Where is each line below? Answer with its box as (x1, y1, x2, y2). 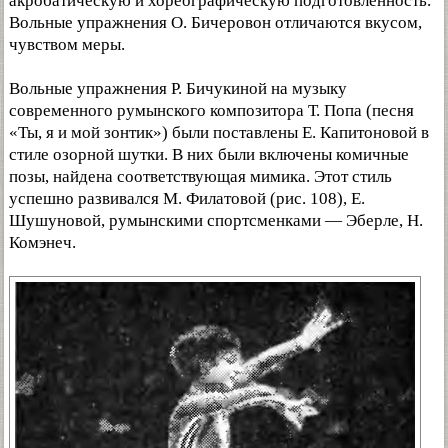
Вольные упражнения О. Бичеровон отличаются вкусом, (9, 13, 422, 32)
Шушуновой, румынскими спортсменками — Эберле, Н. (9, 211, 423, 230)
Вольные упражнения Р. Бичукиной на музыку (9, 79, 347, 98)
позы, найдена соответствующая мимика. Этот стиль (9, 167, 392, 186)
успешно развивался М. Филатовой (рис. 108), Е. (9, 189, 365, 208)
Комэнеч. (9, 233, 76, 252)
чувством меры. (9, 35, 125, 54)
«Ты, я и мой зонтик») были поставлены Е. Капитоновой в (9, 123, 429, 142)
